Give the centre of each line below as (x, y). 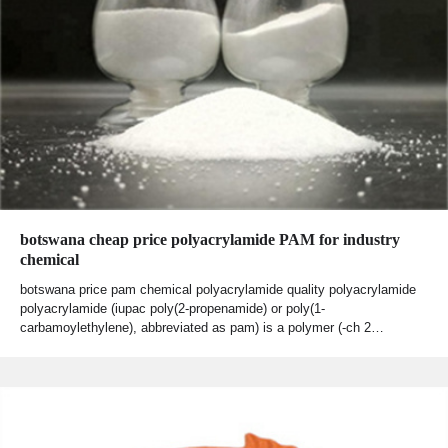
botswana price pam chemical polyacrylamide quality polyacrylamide (218, 289)
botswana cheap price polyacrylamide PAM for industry (210, 239)
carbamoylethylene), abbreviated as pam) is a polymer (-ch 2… (202, 327)
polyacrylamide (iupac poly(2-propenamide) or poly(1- (172, 308)
